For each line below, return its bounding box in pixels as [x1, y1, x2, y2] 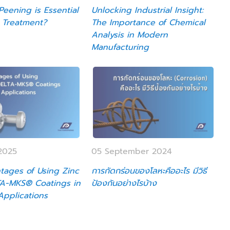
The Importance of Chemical [91, 16, 206, 29]
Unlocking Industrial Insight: [91, 4, 204, 17]
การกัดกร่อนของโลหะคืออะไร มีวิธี [91, 164, 207, 177]
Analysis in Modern [91, 29, 168, 42]
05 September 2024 [91, 145, 172, 158]
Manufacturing [91, 41, 149, 54]
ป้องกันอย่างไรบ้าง [91, 177, 157, 189]
